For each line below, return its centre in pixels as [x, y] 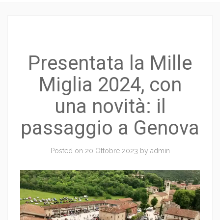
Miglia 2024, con [110, 84]
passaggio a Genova [110, 128]
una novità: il [110, 106]
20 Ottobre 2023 [111, 151]
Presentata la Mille [110, 63]
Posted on [68, 151]
